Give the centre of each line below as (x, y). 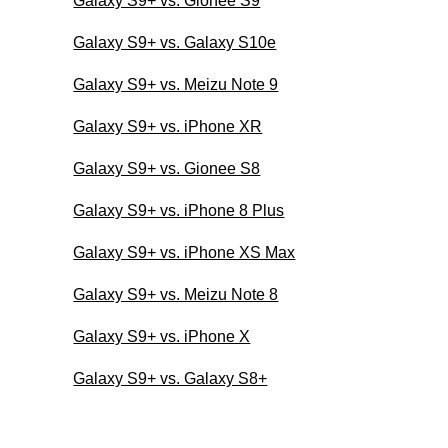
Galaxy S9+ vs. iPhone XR (168, 126)
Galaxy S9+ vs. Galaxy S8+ (170, 378)
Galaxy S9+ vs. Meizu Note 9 (176, 84)
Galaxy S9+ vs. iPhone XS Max (184, 252)
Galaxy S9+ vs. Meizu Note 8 (176, 294)
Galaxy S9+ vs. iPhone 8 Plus (179, 210)
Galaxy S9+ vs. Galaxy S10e (175, 42)
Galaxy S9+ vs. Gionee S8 (167, 168)
